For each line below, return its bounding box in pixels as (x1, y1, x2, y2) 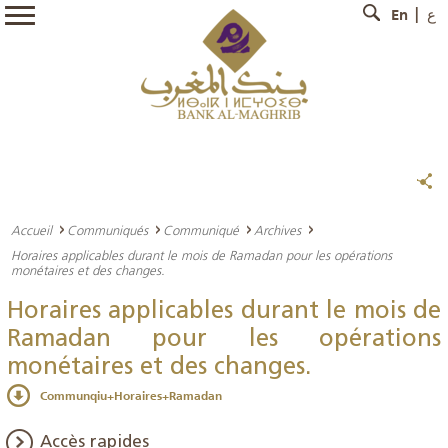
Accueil (11, 222, 52, 238)
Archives (254, 222, 301, 238)
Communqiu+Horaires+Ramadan (40, 388, 222, 403)
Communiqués (67, 222, 148, 238)
